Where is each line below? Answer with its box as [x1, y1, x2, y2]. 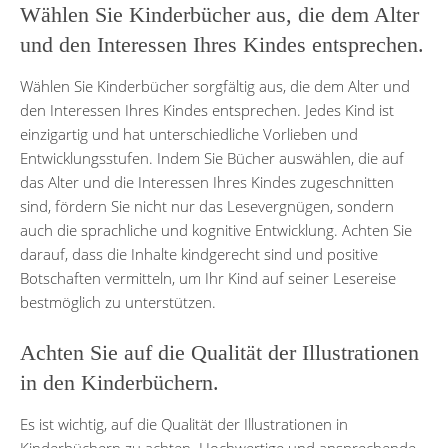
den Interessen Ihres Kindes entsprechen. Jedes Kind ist [20, 99, 394, 120]
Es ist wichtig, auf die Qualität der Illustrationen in [20, 413, 348, 434]
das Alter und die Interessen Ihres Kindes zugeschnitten [20, 171, 394, 192]
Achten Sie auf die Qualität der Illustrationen [20, 339, 419, 365]
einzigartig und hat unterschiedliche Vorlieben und [20, 123, 358, 144]
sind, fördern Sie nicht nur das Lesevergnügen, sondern [20, 195, 394, 216]
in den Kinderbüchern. [20, 369, 219, 395]
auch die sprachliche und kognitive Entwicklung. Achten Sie [20, 219, 412, 240]
